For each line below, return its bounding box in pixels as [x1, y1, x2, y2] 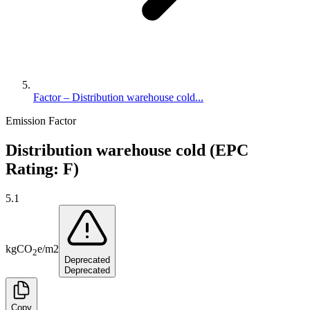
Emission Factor [6, 115, 76, 127]
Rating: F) [6, 159, 79, 178]
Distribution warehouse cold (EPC [6, 140, 248, 159]
